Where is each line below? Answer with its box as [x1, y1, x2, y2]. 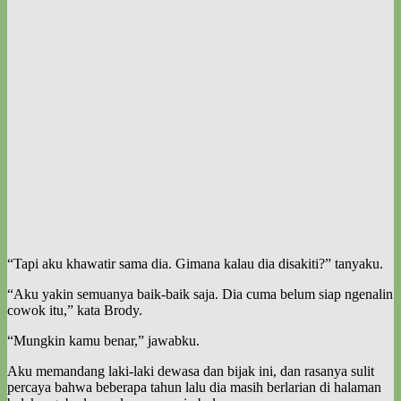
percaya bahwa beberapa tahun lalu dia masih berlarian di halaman [7, 379, 381, 395]
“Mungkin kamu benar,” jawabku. [7, 332, 200, 348]
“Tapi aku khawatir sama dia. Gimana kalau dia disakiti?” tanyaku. [7, 255, 383, 271]
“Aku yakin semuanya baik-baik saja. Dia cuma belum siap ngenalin [7, 286, 393, 302]
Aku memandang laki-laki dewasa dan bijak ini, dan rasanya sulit [7, 363, 374, 379]
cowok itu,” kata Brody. [7, 302, 142, 318]
